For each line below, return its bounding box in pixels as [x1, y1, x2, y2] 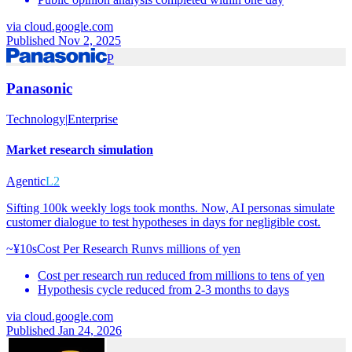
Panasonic [6, 80, 72, 97]
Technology [6, 112, 65, 126]
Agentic [6, 174, 46, 188]
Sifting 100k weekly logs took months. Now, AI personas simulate [6, 200, 335, 214]
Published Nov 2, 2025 [6, 33, 121, 47]
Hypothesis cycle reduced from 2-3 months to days [38, 282, 289, 296]
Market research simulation [6, 143, 153, 157]
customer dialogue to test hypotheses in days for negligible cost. [6, 214, 321, 229]
